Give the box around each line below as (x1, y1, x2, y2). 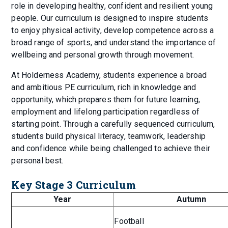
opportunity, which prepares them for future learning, (11, 95, 200, 105)
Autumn (177, 194, 207, 205)
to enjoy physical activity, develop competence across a (11, 25, 214, 36)
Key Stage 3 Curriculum (11, 178, 136, 192)
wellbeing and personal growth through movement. (11, 50, 194, 60)
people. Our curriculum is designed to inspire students (11, 13, 209, 23)
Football (114, 216, 144, 226)
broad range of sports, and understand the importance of (11, 38, 216, 48)
